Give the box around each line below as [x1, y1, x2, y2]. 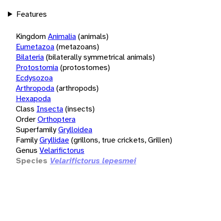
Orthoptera [37, 113, 75, 124]
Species [16, 155, 47, 166]
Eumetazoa [16, 41, 54, 52]
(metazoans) [56, 41, 99, 52]
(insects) [65, 103, 95, 114]
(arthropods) [56, 82, 99, 93]
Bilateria [16, 51, 44, 62]
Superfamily [16, 124, 56, 135]
